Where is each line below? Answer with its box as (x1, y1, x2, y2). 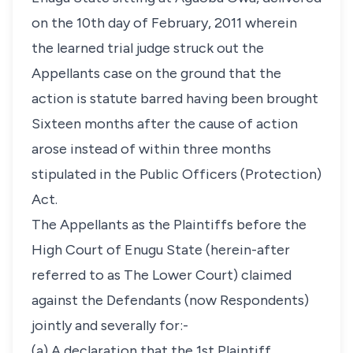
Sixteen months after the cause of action (32, 115, 298, 132)
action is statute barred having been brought (32, 90, 318, 107)
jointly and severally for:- (32, 317, 188, 334)
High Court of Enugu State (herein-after (32, 241, 290, 258)
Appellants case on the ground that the (32, 65, 281, 82)
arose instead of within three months (32, 140, 271, 158)
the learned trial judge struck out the (32, 39, 264, 57)
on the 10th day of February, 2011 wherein (32, 14, 297, 32)
